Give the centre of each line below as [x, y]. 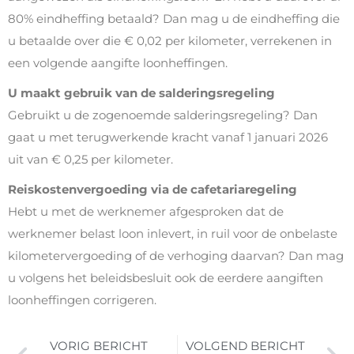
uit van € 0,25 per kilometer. [90, 159]
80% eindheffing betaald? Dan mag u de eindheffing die [174, 19]
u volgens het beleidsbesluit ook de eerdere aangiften [166, 278]
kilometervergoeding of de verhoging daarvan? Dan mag [176, 256]
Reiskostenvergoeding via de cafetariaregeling [153, 189]
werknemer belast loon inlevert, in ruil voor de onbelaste [173, 233]
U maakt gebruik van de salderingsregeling [141, 93]
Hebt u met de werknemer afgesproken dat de [146, 211]
